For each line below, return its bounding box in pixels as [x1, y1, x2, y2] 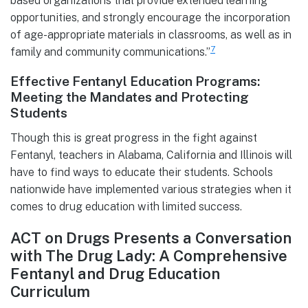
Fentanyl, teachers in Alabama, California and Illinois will [10, 148, 292, 162]
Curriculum [10, 282, 90, 300]
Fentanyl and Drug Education [10, 264, 220, 283]
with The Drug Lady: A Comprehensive [10, 246, 287, 265]
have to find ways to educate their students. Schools [10, 166, 273, 179]
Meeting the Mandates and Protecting [10, 89, 249, 104]
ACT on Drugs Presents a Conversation [10, 228, 291, 247]
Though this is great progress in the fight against [10, 131, 257, 145]
